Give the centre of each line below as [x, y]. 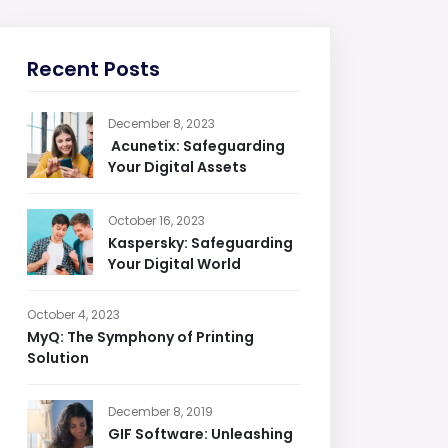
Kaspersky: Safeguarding [200, 243]
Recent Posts [93, 69]
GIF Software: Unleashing [200, 434]
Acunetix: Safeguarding [196, 146]
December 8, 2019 [160, 411]
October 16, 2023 [156, 220]
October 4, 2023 [73, 314]
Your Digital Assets [177, 167]
